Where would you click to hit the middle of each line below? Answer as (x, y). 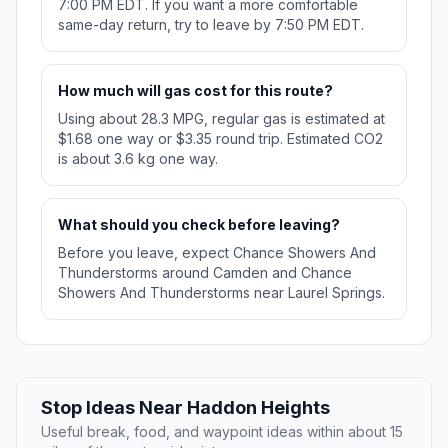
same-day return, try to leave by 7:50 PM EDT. (211, 25)
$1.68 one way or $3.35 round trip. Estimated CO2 (220, 139)
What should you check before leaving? (199, 225)
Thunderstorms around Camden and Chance (205, 273)
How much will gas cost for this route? (195, 91)
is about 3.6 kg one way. (138, 159)
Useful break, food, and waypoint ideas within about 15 (222, 432)
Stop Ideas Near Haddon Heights (185, 408)
